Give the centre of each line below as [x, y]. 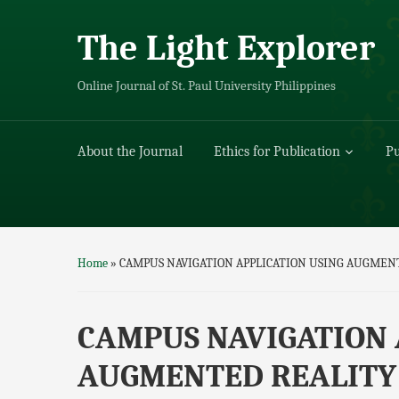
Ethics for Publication [277, 151]
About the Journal [130, 151]
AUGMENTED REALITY [237, 376]
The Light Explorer [226, 48]
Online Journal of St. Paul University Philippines [207, 86]
